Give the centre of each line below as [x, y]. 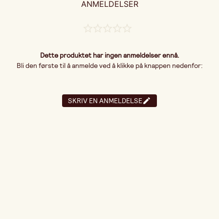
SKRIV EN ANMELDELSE [105, 100]
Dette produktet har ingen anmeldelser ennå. [109, 55]
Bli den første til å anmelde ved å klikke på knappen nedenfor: [109, 66]
